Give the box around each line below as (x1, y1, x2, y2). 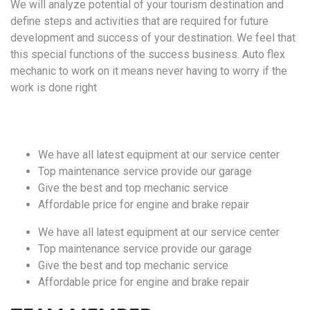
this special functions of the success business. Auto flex (10, 48, 285, 62)
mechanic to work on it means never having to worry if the (10, 64, 287, 78)
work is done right (10, 81, 97, 95)
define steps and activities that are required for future (10, 15, 268, 28)
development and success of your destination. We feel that (10, 31, 295, 45)
